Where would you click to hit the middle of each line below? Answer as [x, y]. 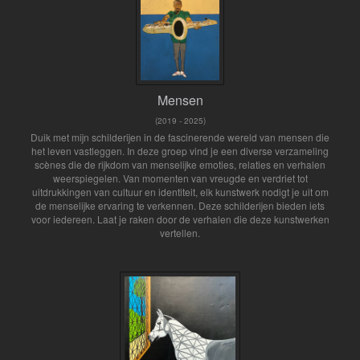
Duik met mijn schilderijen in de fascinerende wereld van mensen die [180, 137]
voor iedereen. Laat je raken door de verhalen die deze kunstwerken [180, 219]
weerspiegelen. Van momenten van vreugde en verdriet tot [180, 178]
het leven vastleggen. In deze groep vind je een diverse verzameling [180, 151]
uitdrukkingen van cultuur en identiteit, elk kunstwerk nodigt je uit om [180, 192]
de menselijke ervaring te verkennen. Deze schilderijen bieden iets [180, 206]
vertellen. [180, 233]
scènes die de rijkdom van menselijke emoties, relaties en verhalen [180, 165]
